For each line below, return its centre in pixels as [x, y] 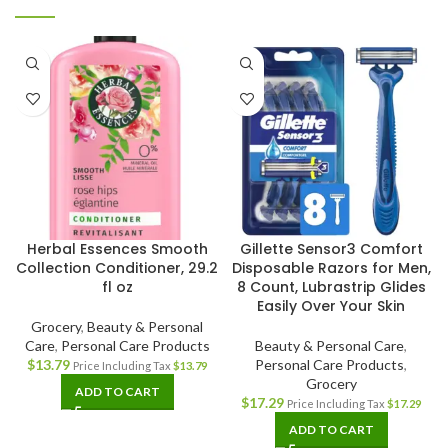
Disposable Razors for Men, [331, 268]
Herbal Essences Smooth [117, 249]
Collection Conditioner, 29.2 [117, 268]
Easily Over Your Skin [331, 306]
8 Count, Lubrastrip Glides [331, 287]
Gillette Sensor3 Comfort [331, 249]
